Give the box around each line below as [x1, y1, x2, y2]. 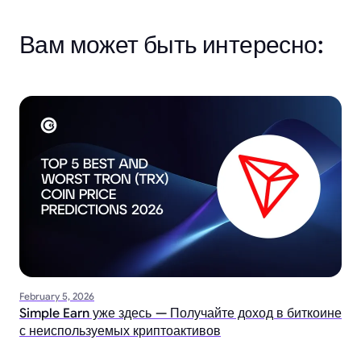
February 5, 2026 [19, 290, 94, 303]
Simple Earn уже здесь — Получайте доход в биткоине [19, 305, 342, 322]
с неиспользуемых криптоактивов [19, 323, 221, 340]
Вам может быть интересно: [19, 30, 323, 61]
